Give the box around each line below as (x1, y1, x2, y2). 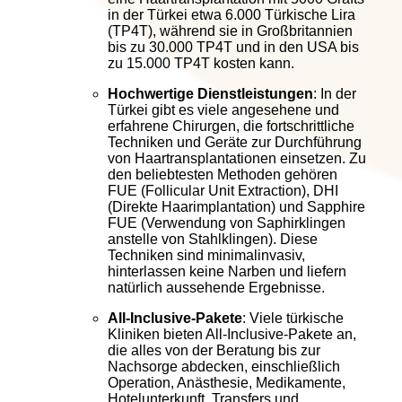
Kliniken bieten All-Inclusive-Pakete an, (108, 326, 356, 342)
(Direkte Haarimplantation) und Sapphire (108, 198, 365, 214)
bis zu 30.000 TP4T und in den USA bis (108, 39, 359, 55)
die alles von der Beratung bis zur (108, 342, 320, 358)
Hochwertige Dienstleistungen (108, 85, 313, 101)
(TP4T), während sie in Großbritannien (108, 22, 353, 39)
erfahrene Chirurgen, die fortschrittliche (108, 118, 354, 134)
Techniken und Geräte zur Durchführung (108, 134, 362, 150)
